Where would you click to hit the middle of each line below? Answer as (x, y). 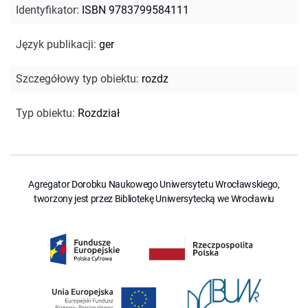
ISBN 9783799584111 (135, 10)
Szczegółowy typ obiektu (76, 78)
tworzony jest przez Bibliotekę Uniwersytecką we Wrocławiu (154, 198)
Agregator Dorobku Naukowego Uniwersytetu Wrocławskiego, (154, 184)
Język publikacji (55, 44)
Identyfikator (46, 10)
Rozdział (99, 113)
